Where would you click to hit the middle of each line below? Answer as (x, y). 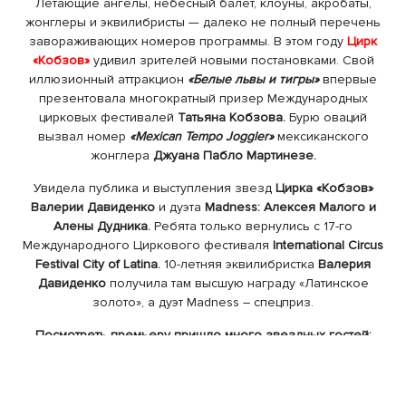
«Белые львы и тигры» (253, 79)
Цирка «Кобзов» (324, 188)
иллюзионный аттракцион (108, 79)
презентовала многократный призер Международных (203, 98)
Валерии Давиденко (92, 207)
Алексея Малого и (319, 207)
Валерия (344, 264)
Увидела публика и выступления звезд (154, 188)
